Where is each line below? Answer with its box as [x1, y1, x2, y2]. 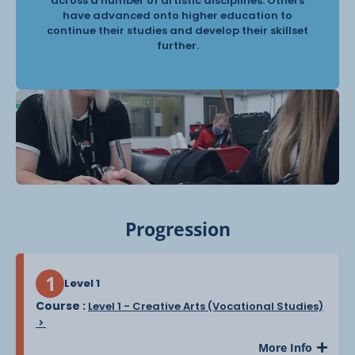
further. [156, 37, 199, 53]
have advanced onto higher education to [63, 7, 292, 23]
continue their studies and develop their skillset [47, 22, 308, 38]
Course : [36, 297, 88, 314]
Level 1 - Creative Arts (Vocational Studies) [88, 298, 323, 314]
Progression [124, 216, 231, 242]
